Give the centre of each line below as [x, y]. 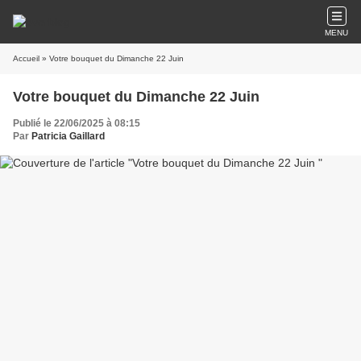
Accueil [26, 58]
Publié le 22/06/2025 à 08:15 [77, 123]
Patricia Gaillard [68, 136]
